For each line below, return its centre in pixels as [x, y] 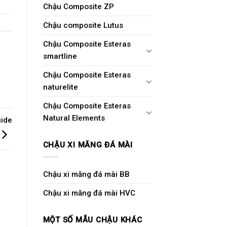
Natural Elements [74, 118]
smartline [60, 56]
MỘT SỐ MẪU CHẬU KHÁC [92, 220]
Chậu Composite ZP [78, 7]
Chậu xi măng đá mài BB [86, 175]
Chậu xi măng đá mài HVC [89, 193]
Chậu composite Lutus [83, 26]
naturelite [60, 87]
